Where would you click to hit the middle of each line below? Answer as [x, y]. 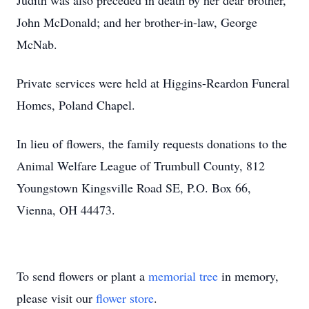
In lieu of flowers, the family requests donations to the [152, 143]
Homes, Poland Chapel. [76, 105]
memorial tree [183, 276]
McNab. [37, 44]
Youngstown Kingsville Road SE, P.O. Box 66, [134, 188]
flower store [125, 298]
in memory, [248, 276]
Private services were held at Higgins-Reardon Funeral [153, 83]
